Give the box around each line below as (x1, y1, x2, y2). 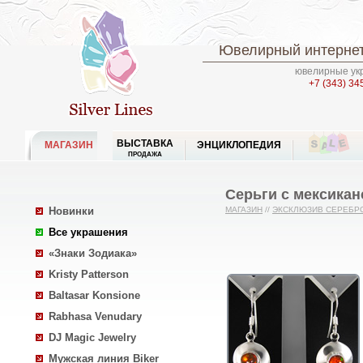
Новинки (49, 205, 94, 217)
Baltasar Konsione (49, 289, 140, 301)
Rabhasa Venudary (49, 310, 142, 322)
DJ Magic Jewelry (49, 331, 136, 344)
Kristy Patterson (49, 268, 129, 280)
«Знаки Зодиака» (49, 247, 137, 259)
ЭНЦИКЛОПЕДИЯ (197, 139, 281, 151)
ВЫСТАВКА (117, 138, 173, 149)
